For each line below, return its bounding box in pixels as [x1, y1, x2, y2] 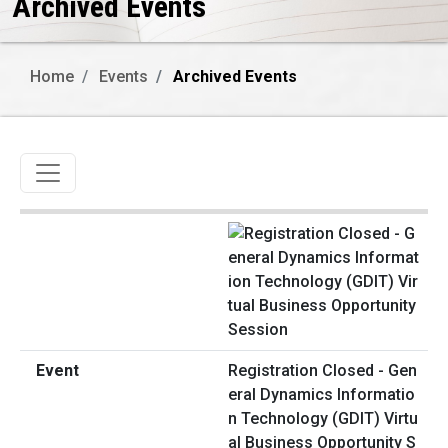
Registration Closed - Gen [228, 361, 417, 381]
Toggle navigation [32, 155, 196, 180]
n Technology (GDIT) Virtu [228, 409, 418, 429]
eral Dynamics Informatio [228, 385, 415, 405]
